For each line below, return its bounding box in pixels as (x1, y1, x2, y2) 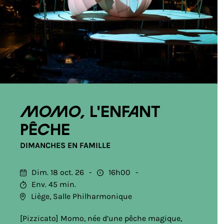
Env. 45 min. (31, 179, 76, 189)
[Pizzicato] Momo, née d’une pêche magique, (20, 213, 182, 223)
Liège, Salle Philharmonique (31, 191, 132, 201)
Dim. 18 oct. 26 (31, 167, 84, 177)
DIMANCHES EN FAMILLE (20, 140, 110, 150)
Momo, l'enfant (20, 105, 160, 120)
